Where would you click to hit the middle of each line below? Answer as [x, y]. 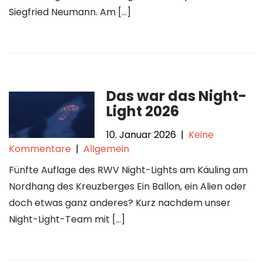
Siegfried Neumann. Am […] [70, 12]
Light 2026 [143, 111]
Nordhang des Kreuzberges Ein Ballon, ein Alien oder [128, 186]
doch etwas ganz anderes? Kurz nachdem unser [120, 203]
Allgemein [106, 149]
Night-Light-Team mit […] [67, 219]
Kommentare [40, 149]
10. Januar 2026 [141, 135]
